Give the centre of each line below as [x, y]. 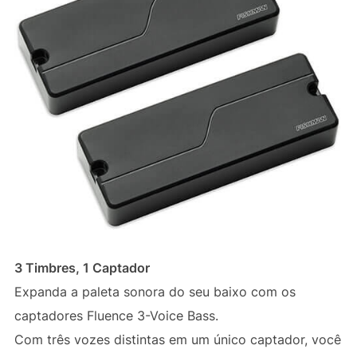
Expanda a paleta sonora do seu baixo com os [155, 292]
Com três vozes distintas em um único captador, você [177, 340]
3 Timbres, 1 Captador [82, 268]
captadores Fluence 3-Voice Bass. [116, 316]
